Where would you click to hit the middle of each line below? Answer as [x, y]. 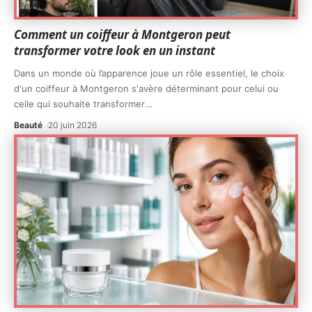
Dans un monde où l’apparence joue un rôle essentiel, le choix [149, 73]
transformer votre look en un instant [115, 50]
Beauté [28, 125]
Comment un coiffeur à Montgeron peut [122, 34]
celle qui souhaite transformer [79, 103]
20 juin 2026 [73, 125]
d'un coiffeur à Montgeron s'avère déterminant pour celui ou [146, 88]
